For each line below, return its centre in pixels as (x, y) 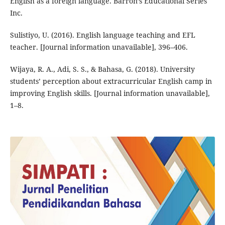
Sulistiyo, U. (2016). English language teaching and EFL (102, 35)
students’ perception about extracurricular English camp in (111, 81)
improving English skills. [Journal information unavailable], (110, 93)
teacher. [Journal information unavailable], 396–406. (99, 47)
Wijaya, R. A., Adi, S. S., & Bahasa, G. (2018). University (102, 69)
